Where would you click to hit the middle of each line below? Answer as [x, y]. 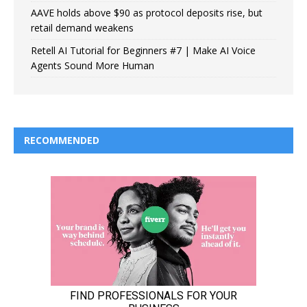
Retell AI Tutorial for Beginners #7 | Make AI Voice [143, 50]
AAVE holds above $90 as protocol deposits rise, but [147, 12]
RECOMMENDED [62, 140]
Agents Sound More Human [93, 65]
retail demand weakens [82, 27]
